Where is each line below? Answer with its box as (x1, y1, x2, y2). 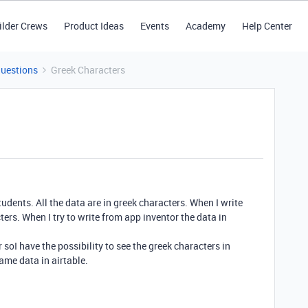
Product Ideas (63, 19, 124, 32)
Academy (185, 19, 225, 32)
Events (140, 19, 169, 32)
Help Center (241, 19, 292, 32)
